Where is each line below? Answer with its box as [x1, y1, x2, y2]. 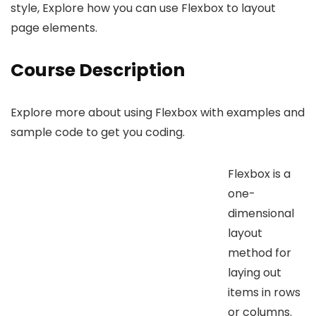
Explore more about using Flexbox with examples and [11, 104, 305, 121]
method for [228, 244, 291, 261]
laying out [228, 264, 281, 281]
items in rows [228, 284, 300, 300]
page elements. [11, 19, 97, 36]
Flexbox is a [228, 165, 291, 182]
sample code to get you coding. [11, 123, 185, 140]
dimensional [228, 205, 294, 221]
